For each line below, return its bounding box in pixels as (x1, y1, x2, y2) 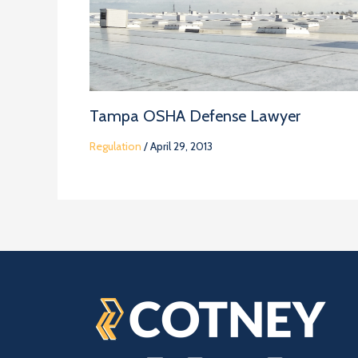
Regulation (89, 139, 141, 154)
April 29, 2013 (150, 139, 213, 154)
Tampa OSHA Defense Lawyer (89, 106, 300, 126)
